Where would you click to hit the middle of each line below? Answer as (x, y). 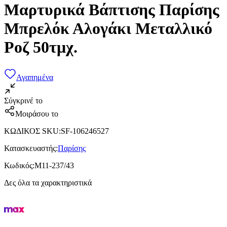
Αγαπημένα (35, 77)
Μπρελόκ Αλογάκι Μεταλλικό (108, 29)
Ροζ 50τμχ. (41, 47)
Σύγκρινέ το (23, 100)
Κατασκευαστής (30, 148)
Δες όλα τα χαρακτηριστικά (48, 182)
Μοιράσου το (37, 113)
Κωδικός (18, 165)
